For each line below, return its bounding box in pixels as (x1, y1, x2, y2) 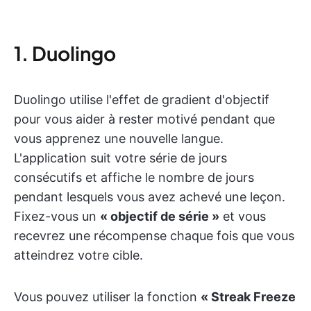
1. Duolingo (14, 41, 116, 66)
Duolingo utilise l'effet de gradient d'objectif (14, 92, 269, 108)
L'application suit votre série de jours (14, 151, 227, 166)
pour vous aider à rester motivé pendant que (14, 112, 275, 127)
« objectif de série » (100, 209, 219, 224)
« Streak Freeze (201, 289, 296, 305)
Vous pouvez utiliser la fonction (14, 289, 201, 305)
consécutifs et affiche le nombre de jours (14, 170, 254, 185)
